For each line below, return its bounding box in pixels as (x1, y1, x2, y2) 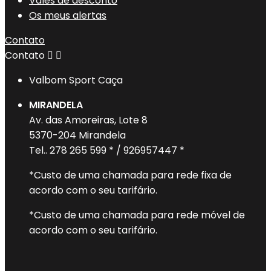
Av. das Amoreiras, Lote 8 (29, 113, 148, 127)
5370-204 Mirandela (29, 128, 126, 142)
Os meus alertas (29, 8, 106, 22)
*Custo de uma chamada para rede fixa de (29, 168, 232, 182)
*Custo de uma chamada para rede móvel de (29, 207, 245, 222)
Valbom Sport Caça (29, 73, 123, 87)
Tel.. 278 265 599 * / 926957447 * (29, 143, 184, 157)
